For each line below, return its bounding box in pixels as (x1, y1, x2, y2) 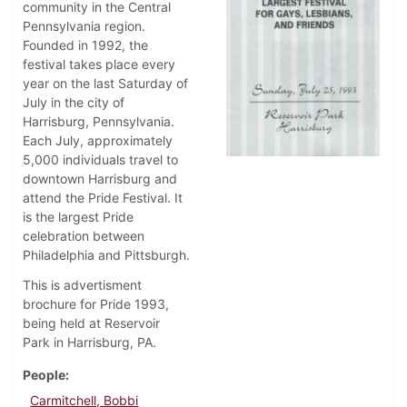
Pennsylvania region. (23, 18, 145, 35)
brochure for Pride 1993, (23, 296, 169, 313)
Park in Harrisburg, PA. (23, 334, 156, 351)
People (23, 367, 65, 383)
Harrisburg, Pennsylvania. (23, 114, 174, 130)
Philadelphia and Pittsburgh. (23, 247, 190, 263)
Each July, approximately (23, 133, 173, 149)
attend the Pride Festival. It (23, 190, 183, 206)
